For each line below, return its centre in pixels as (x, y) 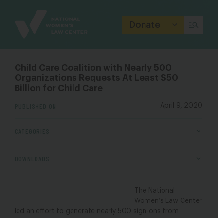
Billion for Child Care (59, 88)
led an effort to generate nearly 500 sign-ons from (97, 211)
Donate (145, 25)
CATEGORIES (32, 131)
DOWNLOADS (32, 158)
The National (154, 191)
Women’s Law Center (168, 201)
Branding (31, 18)
